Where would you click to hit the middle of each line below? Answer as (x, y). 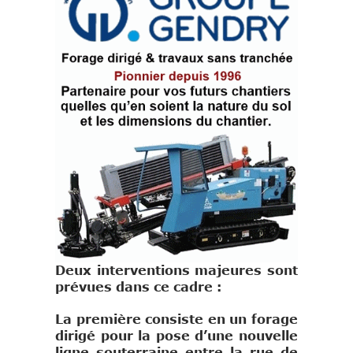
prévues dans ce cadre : (138, 287)
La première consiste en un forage (176, 320)
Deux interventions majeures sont (176, 271)
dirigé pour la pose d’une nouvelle (176, 336)
